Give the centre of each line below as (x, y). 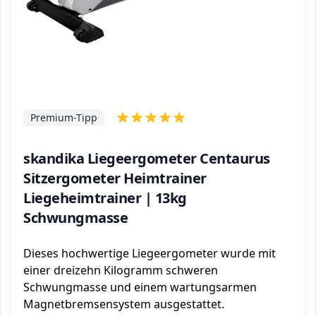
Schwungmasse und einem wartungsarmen (140, 287)
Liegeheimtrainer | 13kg (105, 198)
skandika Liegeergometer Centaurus (147, 158)
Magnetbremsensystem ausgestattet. (124, 304)
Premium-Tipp (64, 117)
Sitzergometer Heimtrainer (115, 178)
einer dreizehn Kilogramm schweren (121, 270)
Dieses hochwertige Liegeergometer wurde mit (150, 253)
